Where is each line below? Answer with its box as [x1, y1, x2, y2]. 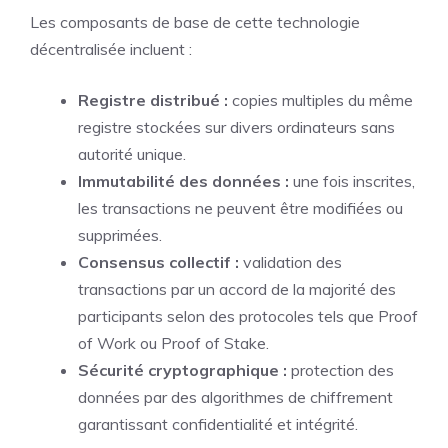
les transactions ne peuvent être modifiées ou [78, 198, 403, 218]
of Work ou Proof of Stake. [78, 333, 269, 353]
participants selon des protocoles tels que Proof [78, 306, 418, 326]
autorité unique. [78, 144, 186, 164]
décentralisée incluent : [30, 39, 192, 59]
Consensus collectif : [78, 252, 239, 272]
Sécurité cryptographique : [78, 360, 287, 380]
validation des [239, 252, 342, 272]
